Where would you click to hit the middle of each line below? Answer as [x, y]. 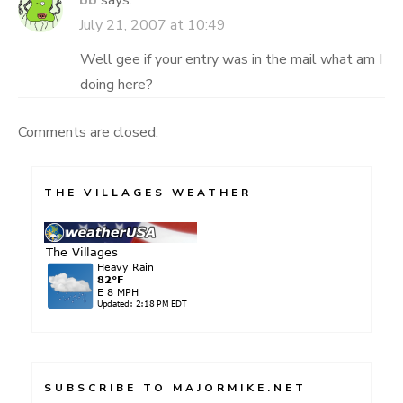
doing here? [116, 85]
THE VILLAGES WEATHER [148, 193]
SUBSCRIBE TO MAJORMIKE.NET [175, 388]
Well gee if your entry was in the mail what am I [231, 59]
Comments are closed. [88, 132]
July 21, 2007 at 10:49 [152, 25]
